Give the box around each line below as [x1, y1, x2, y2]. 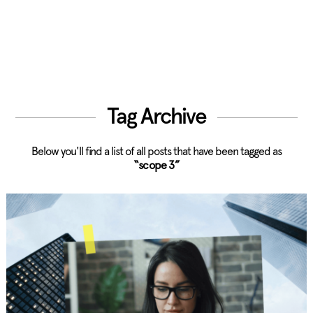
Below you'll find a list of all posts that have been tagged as [31, 145, 282, 158]
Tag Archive [107, 106, 206, 129]
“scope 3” [133, 159, 180, 172]
